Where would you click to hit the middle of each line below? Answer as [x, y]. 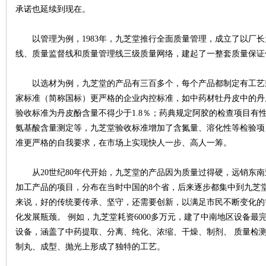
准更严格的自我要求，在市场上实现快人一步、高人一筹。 [123, 143]
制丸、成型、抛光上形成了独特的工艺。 [90, 247]
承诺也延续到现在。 [53, 9]
